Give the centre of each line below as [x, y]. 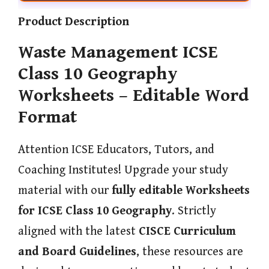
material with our [65, 190]
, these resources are [190, 252]
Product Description [74, 22]
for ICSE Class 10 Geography [95, 211]
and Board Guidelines [77, 252]
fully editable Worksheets [181, 190]
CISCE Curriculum [187, 231]
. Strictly [194, 211]
